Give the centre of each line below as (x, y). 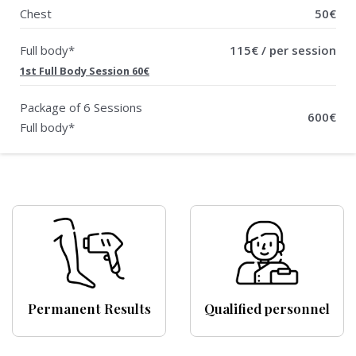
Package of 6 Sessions (81, 107)
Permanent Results (89, 308)
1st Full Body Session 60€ (85, 70)
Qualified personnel (267, 308)
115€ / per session (283, 50)
